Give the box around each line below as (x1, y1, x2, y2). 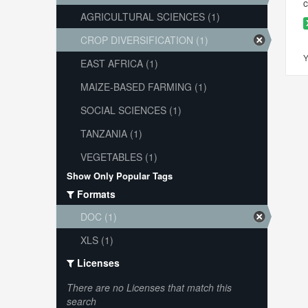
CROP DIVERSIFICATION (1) (80, 33, 208, 47)
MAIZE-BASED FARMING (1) (80, 80, 207, 93)
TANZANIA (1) (80, 126, 142, 140)
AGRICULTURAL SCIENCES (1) (80, 10, 220, 23)
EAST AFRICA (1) (80, 56, 158, 70)
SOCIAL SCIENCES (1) (80, 103, 181, 117)
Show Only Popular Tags (66, 169, 173, 182)
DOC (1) (80, 210, 117, 223)
